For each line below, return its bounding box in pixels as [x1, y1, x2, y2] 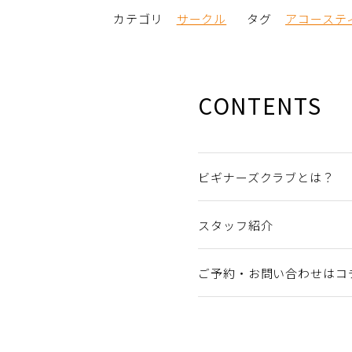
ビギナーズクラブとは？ [198, 169, 335, 186]
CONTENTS [198, 90, 322, 122]
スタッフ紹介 [198, 217, 273, 234]
